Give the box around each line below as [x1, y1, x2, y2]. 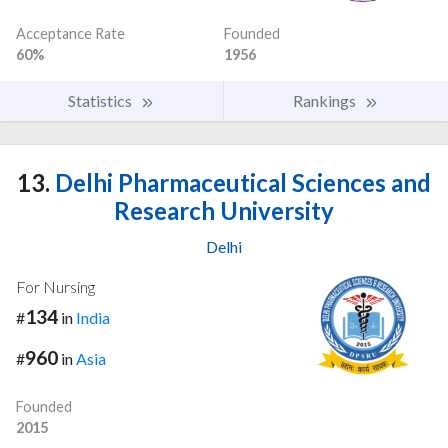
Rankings [293, 90, 359, 110]
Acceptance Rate [16, 24, 125, 42]
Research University [114, 195, 334, 225]
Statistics [68, 90, 135, 110]
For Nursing [16, 276, 95, 296]
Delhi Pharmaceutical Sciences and [50, 167, 431, 197]
